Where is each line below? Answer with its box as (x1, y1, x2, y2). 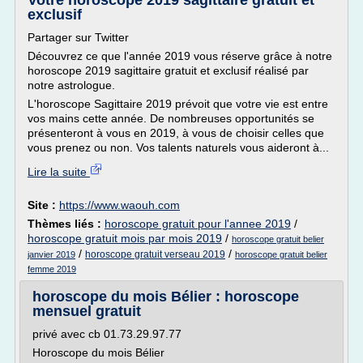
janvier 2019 (28, 250, 75, 259)
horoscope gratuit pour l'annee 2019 (105, 217, 291, 230)
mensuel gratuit (32, 303, 141, 319)
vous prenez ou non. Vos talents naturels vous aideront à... (28, 141, 329, 154)
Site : (28, 199, 59, 211)
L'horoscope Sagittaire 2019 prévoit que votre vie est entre (28, 97, 328, 110)
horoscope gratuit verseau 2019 (85, 249, 225, 260)
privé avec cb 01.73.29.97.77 (32, 327, 181, 340)
